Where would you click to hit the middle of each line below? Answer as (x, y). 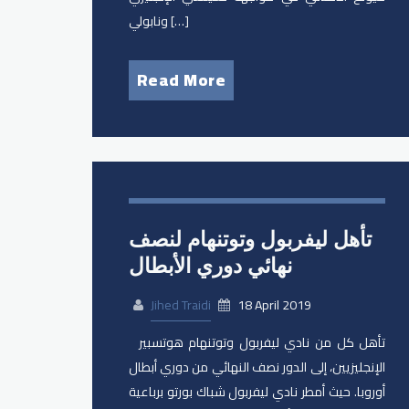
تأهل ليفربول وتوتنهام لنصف (250, 240)
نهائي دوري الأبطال (210, 266)
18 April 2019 (273, 304)
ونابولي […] (178, 21)
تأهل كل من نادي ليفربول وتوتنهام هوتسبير (133, 342)
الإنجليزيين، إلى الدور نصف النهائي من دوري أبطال (257, 367)
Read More (181, 80)
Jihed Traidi (180, 304)
